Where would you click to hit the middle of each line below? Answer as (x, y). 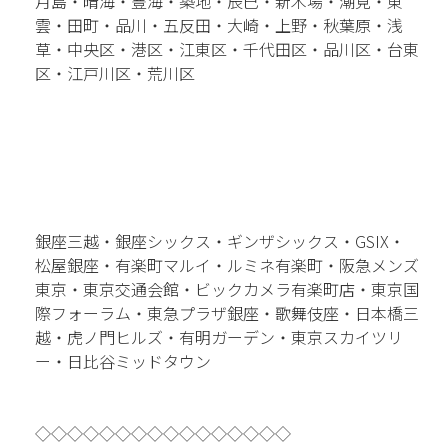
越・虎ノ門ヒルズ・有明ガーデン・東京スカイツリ (218, 336)
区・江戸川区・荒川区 (114, 72)
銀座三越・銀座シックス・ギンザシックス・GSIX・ (219, 240)
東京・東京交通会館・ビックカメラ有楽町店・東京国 (226, 288)
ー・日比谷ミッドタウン (122, 360)
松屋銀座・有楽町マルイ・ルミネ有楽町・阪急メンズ (226, 264)
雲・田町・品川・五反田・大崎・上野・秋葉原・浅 (218, 24)
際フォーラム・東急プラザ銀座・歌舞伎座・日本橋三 (226, 312)
